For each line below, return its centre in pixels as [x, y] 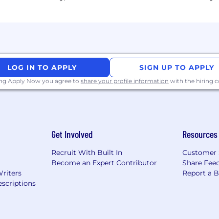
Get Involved [72, 134]
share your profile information [125, 81]
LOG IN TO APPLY [42, 68]
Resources [200, 134]
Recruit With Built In [87, 153]
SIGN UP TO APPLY [177, 68]
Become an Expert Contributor [104, 163]
